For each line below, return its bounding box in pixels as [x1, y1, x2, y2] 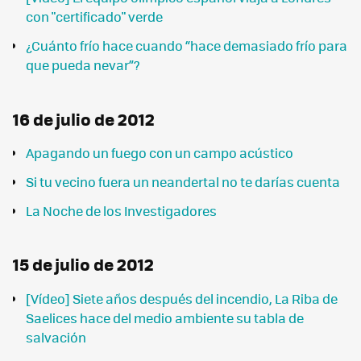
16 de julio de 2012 [13, 106, 155, 131]
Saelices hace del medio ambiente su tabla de [26, 308, 304, 327]
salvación [26, 327, 86, 346]
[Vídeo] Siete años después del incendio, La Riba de [26, 288, 338, 308]
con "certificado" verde [26, 7, 163, 27]
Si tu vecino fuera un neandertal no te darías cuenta [26, 172, 340, 191]
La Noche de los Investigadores [26, 201, 217, 220]
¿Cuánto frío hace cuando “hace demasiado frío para [26, 36, 347, 56]
